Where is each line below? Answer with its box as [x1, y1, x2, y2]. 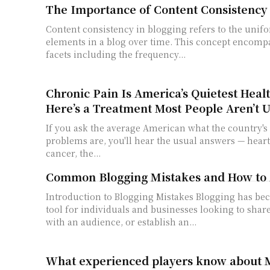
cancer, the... [46, 147, 101, 160]
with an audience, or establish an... [46, 216, 196, 228]
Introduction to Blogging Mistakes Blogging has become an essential [46, 190, 196, 203]
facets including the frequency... [46, 48, 186, 61]
